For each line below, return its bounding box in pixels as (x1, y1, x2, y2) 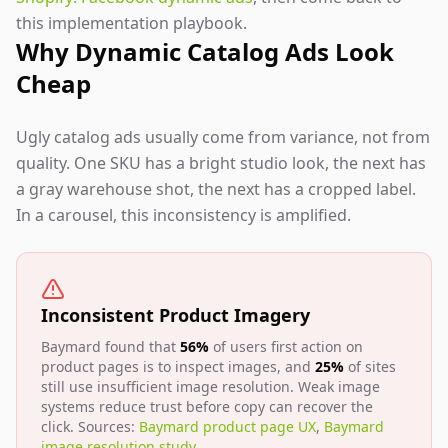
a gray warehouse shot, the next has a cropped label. (16, 178, 416, 200)
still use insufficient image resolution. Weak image (41, 377, 380, 396)
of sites (344, 357, 396, 376)
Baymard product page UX (139, 417, 316, 436)
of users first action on (209, 337, 363, 356)
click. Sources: (41, 417, 139, 436)
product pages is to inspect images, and (41, 357, 315, 376)
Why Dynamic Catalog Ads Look (16, 35, 394, 68)
